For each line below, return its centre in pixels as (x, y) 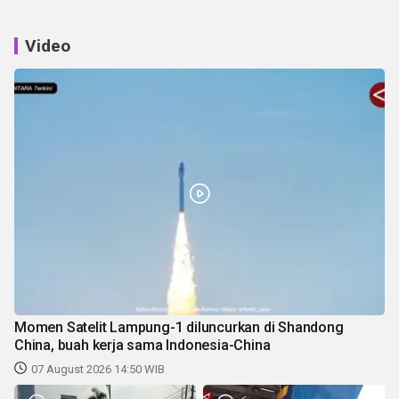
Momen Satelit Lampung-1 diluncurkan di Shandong (179, 328)
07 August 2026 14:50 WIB (98, 370)
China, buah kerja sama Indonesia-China (142, 346)
